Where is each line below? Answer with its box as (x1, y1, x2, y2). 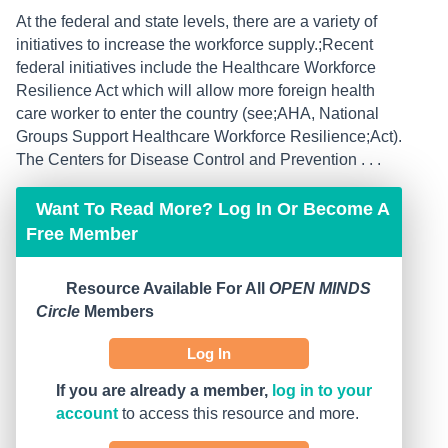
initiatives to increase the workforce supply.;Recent (16, 36, 373, 54)
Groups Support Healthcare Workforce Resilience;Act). (16, 128, 402, 146)
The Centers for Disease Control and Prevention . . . (16, 151, 381, 169)
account (56, 405, 118, 423)
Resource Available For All (66, 280, 269, 298)
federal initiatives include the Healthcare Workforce (16, 59, 376, 77)
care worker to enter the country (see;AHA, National (16, 105, 379, 123)
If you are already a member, (56, 382, 268, 400)
